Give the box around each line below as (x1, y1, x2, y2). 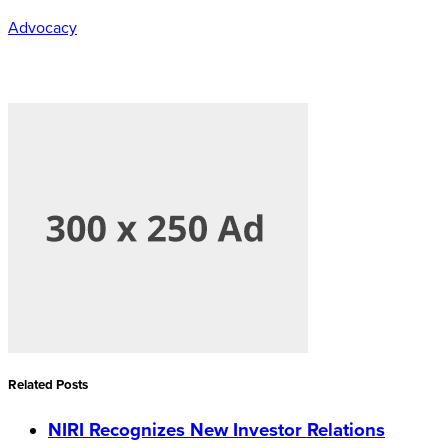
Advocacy (8, 15, 77, 39)
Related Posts (8, 375, 88, 395)
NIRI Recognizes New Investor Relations (48, 416, 385, 444)
